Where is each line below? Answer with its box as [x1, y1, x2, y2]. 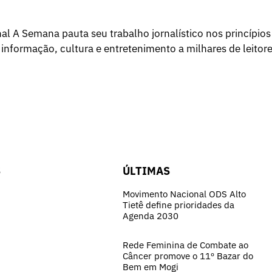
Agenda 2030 [123, 210, 178, 222]
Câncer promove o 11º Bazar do [123, 250, 253, 262]
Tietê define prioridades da [123, 199, 234, 211]
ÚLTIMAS [123, 164, 170, 178]
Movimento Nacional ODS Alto [123, 188, 246, 200]
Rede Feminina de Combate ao [123, 239, 248, 251]
